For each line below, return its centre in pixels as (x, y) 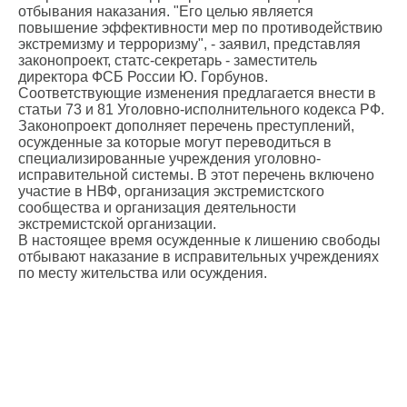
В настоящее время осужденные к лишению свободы (199, 240)
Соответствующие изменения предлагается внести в (197, 93)
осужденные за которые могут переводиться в (175, 142)
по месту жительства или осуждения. (143, 273)
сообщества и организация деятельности (157, 208)
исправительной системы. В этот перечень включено (196, 175)
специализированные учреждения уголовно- (169, 159)
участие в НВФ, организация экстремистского (171, 191)
